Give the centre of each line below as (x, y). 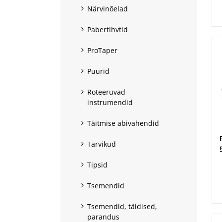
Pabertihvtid (108, 29)
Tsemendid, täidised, (122, 206)
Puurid (98, 71)
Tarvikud (102, 144)
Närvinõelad (108, 8)
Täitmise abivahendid (123, 123)
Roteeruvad (106, 92)
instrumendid (110, 102)
